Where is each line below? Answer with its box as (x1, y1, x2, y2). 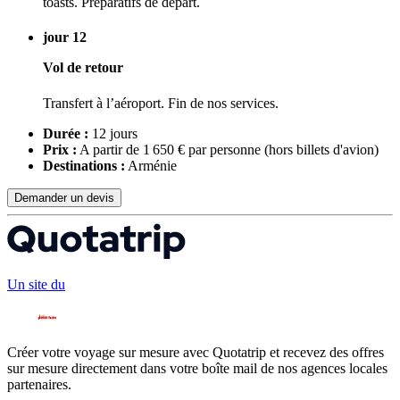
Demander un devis (14, 190, 114, 204)
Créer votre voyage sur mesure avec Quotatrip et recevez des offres (7, 345, 384, 361)
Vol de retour (43, 60, 123, 76)
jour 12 (43, 29, 87, 46)
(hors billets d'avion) (264, 141, 379, 157)
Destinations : (43, 157, 125, 173)
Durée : (43, 125, 88, 141)
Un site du (7, 277, 65, 293)
